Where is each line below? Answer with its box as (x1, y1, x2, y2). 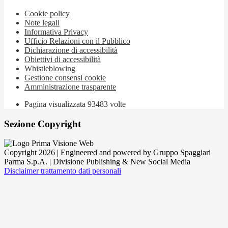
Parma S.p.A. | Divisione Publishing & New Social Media (4, 157, 190, 166)
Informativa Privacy (24, 27, 88, 36)
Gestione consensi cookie (24, 73, 106, 82)
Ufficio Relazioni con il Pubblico (24, 36, 130, 45)
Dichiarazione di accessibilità (24, 45, 118, 54)
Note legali (24, 18, 60, 27)
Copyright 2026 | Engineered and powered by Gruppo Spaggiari (4, 148, 211, 157)
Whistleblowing (24, 64, 75, 73)
